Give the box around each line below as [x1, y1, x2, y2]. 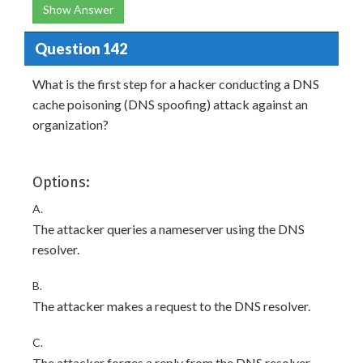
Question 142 [34, 39, 127, 58]
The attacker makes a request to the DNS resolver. [32, 298, 310, 314]
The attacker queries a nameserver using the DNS [32, 221, 305, 237]
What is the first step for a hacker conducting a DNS [32, 76, 319, 92]
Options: [32, 173, 90, 191]
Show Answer [43, 2, 113, 16]
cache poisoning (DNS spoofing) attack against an [32, 96, 308, 112]
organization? [32, 117, 109, 132]
